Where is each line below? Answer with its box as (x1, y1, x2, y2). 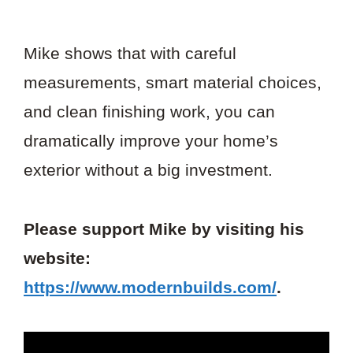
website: (24, 248, 91, 267)
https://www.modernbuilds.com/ (24, 277, 277, 296)
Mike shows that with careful (24, 44, 236, 63)
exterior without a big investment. (24, 161, 273, 180)
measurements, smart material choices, (24, 73, 321, 92)
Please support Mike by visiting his (24, 219, 304, 238)
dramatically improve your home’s (24, 132, 278, 150)
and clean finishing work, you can (24, 102, 275, 121)
